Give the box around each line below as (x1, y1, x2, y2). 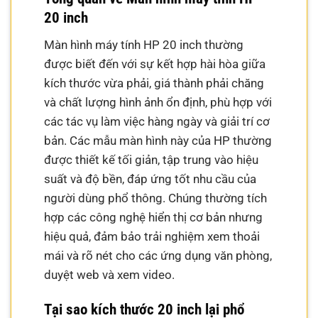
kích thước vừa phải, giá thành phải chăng (44, 75, 265, 90)
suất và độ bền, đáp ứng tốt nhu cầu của (44, 171, 257, 186)
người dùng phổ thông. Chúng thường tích (44, 190, 268, 205)
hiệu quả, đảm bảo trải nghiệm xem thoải (44, 229, 261, 243)
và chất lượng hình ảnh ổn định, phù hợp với (44, 94, 273, 109)
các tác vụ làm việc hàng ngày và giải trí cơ (44, 114, 270, 128)
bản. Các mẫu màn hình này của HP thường (44, 133, 273, 148)
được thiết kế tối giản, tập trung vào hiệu (44, 152, 259, 167)
